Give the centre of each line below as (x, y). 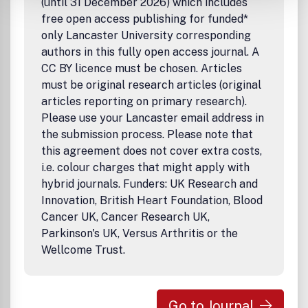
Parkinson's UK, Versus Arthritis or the (140, 233)
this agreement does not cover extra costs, (152, 151)
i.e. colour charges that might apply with (145, 167)
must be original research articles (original (151, 85)
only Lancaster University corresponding (146, 35)
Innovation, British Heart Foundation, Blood (152, 200)
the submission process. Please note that (147, 134)
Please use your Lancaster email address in (153, 118)
